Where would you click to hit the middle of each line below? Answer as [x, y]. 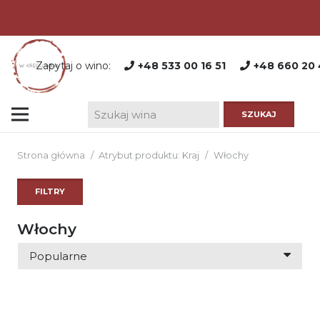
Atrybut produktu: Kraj [149, 155]
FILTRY [50, 192]
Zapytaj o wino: [73, 66]
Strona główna [51, 155]
